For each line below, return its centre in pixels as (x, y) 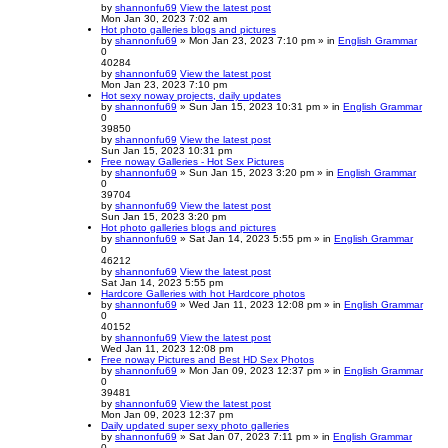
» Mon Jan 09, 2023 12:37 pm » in (260, 370)
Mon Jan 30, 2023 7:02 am (164, 18)
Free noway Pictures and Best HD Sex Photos (207, 359)
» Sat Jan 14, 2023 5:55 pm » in (255, 238)
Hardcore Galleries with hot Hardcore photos (203, 293)
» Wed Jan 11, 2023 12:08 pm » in (260, 304)
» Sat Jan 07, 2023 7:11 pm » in (255, 436)
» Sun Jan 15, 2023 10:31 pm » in (260, 106)
